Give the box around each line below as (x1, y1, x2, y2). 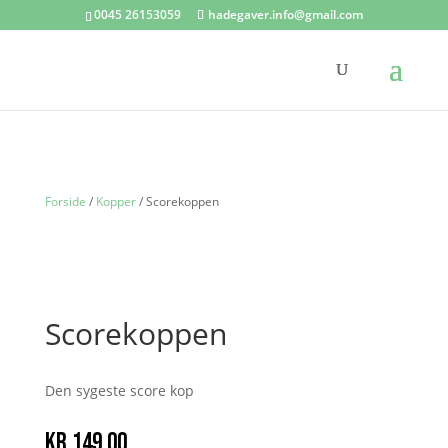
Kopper (95, 193, 136, 210)
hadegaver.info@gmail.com (207, 6, 363, 23)
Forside (44, 193, 86, 210)
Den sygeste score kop (44, 381, 194, 400)
